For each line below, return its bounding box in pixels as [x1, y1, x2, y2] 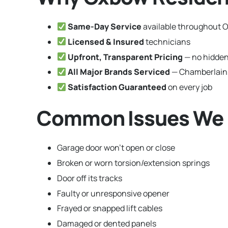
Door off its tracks [57, 172, 122, 184]
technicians [144, 36, 191, 47]
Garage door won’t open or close [57, 142, 175, 154]
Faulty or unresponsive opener [57, 187, 169, 199]
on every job [166, 81, 213, 93]
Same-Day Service [68, 20, 142, 32]
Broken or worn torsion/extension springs [57, 157, 210, 168]
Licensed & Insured [68, 36, 145, 47]
